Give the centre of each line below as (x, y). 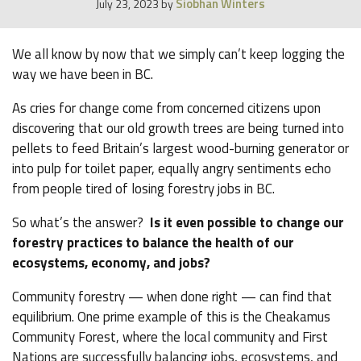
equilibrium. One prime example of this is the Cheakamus (171, 317)
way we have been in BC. (83, 74)
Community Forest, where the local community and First (170, 337)
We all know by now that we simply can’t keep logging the (178, 54)
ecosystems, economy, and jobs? (113, 263)
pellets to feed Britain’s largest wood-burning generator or (180, 148)
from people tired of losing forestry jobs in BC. (143, 189)
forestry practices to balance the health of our (153, 243)
